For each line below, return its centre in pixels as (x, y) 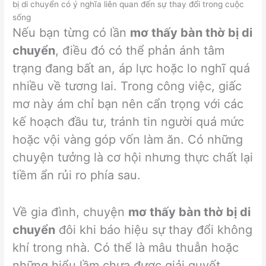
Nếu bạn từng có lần (72, 32)
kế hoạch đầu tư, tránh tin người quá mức (129, 121)
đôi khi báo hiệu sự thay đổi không (154, 229)
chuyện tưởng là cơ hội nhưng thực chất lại (133, 157)
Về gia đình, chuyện (71, 212)
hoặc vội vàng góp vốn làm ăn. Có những (128, 139)
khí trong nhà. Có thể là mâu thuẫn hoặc (126, 247)
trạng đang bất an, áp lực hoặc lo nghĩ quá (132, 68)
